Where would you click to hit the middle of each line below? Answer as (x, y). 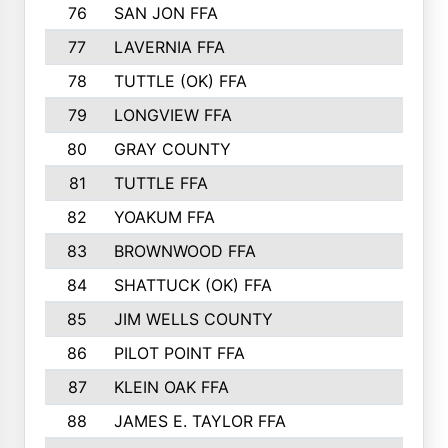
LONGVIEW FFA (172, 115)
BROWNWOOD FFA (184, 251)
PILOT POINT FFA (179, 353)
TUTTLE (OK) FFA (180, 81)
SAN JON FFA (165, 13)
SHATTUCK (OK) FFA (192, 285)
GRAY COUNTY (172, 149)
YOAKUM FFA (164, 217)
